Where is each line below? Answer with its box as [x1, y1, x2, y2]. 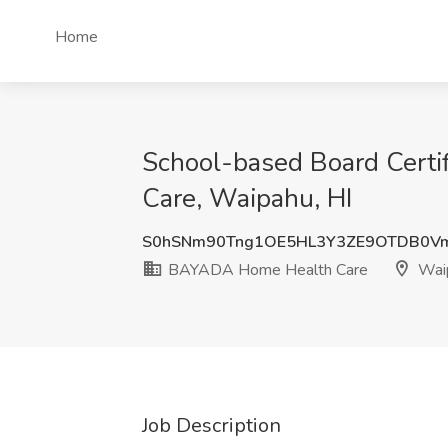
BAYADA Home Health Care [164, 259, 368, 281]
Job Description [142, 412, 281, 439]
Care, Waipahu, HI [142, 181, 352, 216]
